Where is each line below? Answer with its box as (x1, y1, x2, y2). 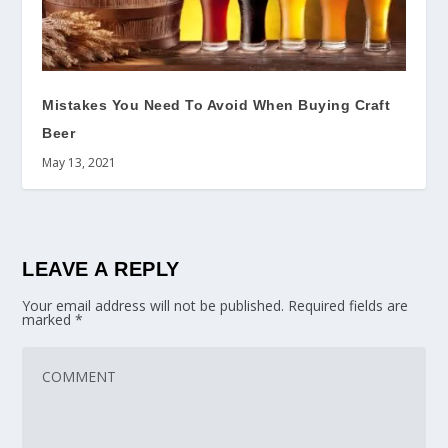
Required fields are (288, 295, 409, 315)
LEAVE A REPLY (22, 257, 180, 280)
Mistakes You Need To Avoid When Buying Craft (42, 96, 391, 113)
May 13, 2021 (42, 153, 117, 171)
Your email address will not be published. (22, 295, 285, 315)
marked (22, 309, 76, 329)
